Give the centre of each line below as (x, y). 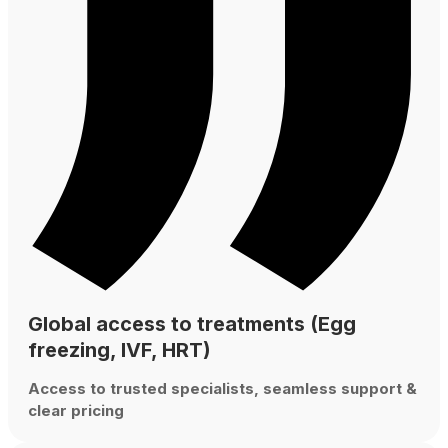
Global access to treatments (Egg (192, 323)
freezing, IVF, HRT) (119, 349)
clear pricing (76, 410)
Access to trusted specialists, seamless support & (222, 388)
